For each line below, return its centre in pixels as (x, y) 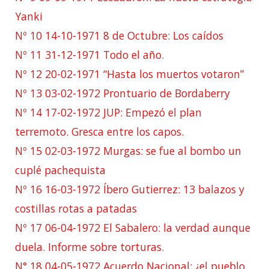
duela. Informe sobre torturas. (89, 246)
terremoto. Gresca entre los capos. (99, 131)
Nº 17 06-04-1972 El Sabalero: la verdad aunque (133, 227)
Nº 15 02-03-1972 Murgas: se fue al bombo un (128, 150)
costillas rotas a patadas (76, 208)
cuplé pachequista (60, 170)
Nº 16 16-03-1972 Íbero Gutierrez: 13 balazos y (130, 189)
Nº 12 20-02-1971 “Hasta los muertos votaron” (129, 74)
